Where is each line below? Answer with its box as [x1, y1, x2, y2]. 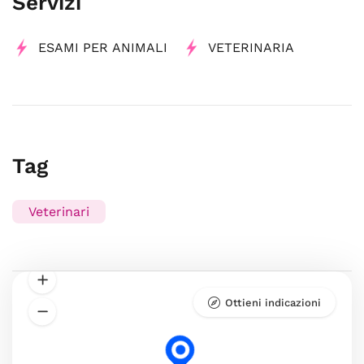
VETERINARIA [208, 40, 294, 55]
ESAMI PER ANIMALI [38, 40, 167, 55]
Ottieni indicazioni [225, 297, 321, 309]
